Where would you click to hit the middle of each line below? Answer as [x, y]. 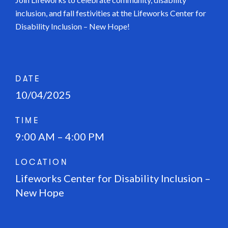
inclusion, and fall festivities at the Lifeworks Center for [111, 13]
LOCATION [42, 162]
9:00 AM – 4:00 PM [60, 136]
